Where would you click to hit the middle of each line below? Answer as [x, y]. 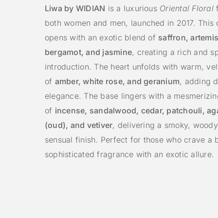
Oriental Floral [187, 9]
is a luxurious [133, 9]
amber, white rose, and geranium [117, 82]
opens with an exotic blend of [102, 38]
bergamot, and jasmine [89, 52]
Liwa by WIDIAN [75, 9]
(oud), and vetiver [79, 125]
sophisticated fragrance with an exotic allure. [130, 154]
